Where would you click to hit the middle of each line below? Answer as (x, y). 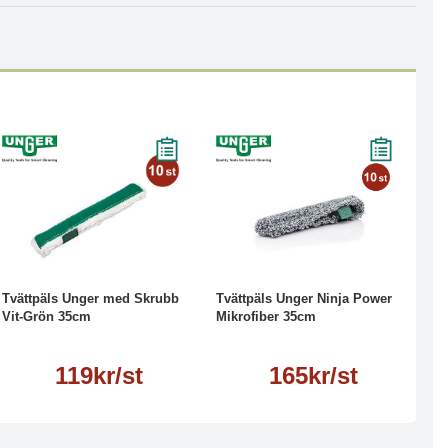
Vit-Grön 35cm (46, 316)
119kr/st (99, 375)
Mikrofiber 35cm (266, 316)
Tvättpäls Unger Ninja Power (304, 298)
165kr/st (313, 375)
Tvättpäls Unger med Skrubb (90, 298)
